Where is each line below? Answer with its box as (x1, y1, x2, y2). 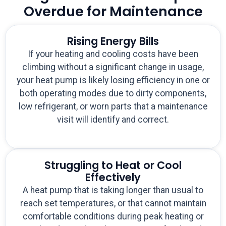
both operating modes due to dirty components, (20, 88, 206, 99)
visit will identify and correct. (57, 115, 169, 125)
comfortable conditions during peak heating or (22, 211, 204, 222)
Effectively (85, 170, 141, 185)
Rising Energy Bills (67, 34, 159, 49)
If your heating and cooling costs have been (28, 49, 198, 60)
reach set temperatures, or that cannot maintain (20, 198, 206, 209)
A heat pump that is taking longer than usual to (23, 185, 203, 196)
